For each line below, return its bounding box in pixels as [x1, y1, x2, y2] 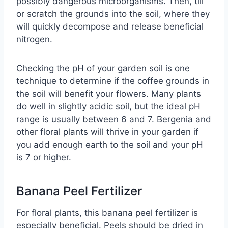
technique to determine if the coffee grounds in [16, 76, 209, 87]
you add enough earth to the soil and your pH [16, 139, 203, 150]
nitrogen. [16, 34, 52, 45]
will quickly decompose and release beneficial [16, 21, 204, 32]
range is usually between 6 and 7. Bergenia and [16, 114, 211, 125]
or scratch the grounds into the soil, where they [16, 9, 210, 19]
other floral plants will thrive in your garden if [16, 127, 198, 137]
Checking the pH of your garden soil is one [16, 63, 190, 74]
